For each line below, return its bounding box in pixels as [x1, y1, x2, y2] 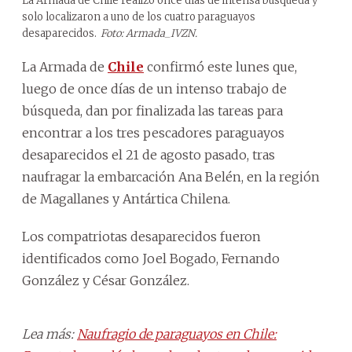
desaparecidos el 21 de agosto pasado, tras [22, 146, 275, 163]
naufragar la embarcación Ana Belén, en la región [22, 168, 320, 185]
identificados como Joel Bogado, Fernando [22, 250, 280, 266]
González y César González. [22, 272, 189, 288]
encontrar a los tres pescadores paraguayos [22, 124, 284, 141]
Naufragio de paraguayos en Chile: [77, 325, 277, 342]
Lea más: [22, 325, 77, 342]
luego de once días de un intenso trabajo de [22, 80, 287, 97]
